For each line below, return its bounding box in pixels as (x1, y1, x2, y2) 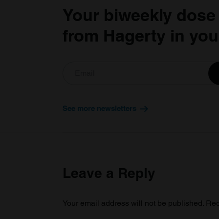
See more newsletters (63, 104, 136, 113)
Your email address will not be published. (63, 198, 204, 208)
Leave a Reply (63, 165, 155, 181)
